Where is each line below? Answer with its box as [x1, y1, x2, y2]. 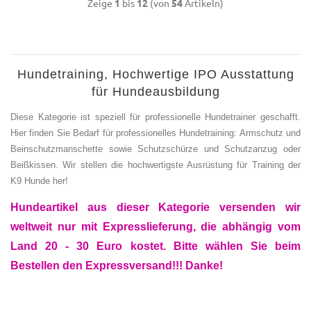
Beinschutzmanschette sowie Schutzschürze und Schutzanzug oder [10, 143, 301, 154]
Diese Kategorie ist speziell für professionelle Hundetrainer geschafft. [10, 111, 301, 122]
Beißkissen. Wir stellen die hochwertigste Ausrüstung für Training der [10, 159, 301, 170]
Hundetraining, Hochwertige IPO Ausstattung [17, 67, 294, 81]
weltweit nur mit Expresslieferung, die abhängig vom [10, 221, 301, 233]
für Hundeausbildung [91, 85, 220, 99]
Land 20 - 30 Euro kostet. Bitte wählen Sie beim [10, 240, 301, 252]
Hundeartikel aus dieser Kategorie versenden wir [10, 201, 301, 213]
